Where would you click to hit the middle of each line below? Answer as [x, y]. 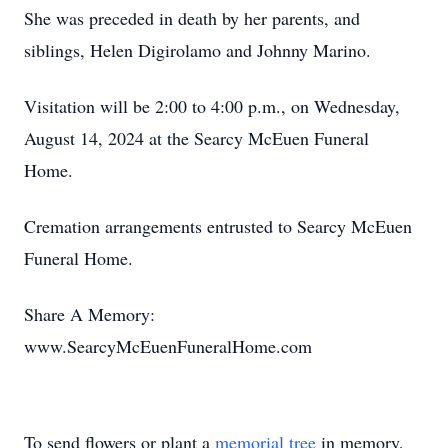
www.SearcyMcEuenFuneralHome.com [168, 346]
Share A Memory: [89, 314]
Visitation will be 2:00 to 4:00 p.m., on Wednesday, [212, 106]
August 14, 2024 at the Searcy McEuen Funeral [196, 138]
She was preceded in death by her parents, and [192, 18]
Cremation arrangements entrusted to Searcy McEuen [218, 226]
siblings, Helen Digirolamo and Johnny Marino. [200, 50]
